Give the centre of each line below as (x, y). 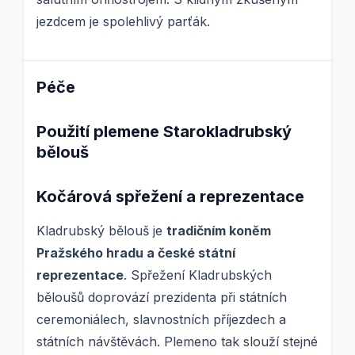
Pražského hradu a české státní (136, 253)
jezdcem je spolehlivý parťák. (123, 22)
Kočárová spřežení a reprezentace (170, 197)
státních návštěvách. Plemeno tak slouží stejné (177, 342)
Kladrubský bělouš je (101, 231)
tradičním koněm (219, 231)
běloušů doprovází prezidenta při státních (162, 298)
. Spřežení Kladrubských (198, 275)
